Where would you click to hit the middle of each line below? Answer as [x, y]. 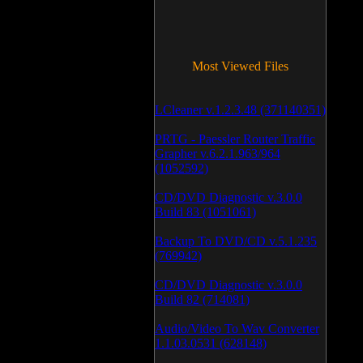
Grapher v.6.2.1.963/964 [218, 154]
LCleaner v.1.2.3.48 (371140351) [240, 110]
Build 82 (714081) [202, 299]
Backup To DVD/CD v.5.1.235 [236, 241]
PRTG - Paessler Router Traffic [235, 139]
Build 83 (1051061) [205, 212]
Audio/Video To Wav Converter [237, 329]
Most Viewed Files [240, 66]
